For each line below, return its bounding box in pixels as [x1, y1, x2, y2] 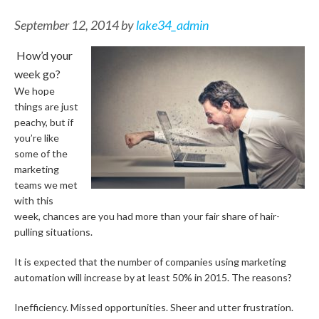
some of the [14, 147, 68, 159]
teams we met [14, 179, 78, 191]
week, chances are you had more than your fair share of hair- [14, 210, 280, 222]
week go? [14, 67, 61, 80]
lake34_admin [136, 17, 209, 33]
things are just [14, 100, 78, 113]
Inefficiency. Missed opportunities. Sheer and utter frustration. [14, 301, 293, 313]
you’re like [14, 132, 59, 144]
